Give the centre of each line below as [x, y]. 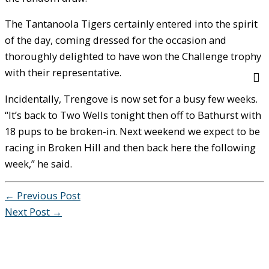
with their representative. [63, 73]
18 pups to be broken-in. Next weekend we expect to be [132, 131]
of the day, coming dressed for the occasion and [116, 40]
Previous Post [47, 196]
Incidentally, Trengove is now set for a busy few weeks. [131, 98]
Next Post [29, 212]
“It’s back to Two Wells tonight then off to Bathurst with [133, 115]
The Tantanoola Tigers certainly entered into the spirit [131, 24]
